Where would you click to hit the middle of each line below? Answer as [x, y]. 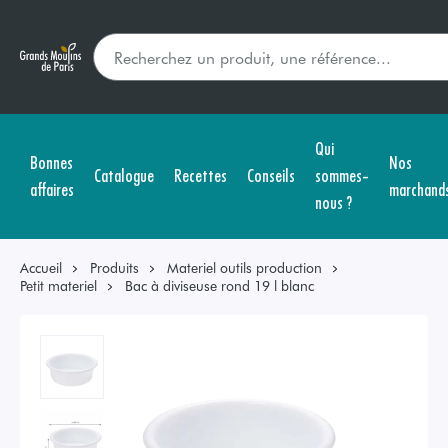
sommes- [342, 174]
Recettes [200, 174]
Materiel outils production [244, 267]
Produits [114, 267]
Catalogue [124, 174]
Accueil [41, 267]
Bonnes [51, 161]
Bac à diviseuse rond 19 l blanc [219, 285]
